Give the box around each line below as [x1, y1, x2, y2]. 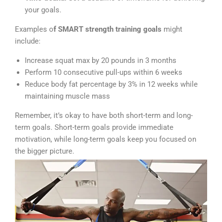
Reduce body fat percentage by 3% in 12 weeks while [25, 80, 198, 89]
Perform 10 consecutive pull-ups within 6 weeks [25, 68, 182, 77]
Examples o [15, 25, 54, 34]
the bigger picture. [15, 147, 74, 156]
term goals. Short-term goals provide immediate [15, 123, 173, 132]
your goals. [25, 5, 61, 15]
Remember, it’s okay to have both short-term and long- [15, 111, 193, 120]
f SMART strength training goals [54, 25, 162, 34]
